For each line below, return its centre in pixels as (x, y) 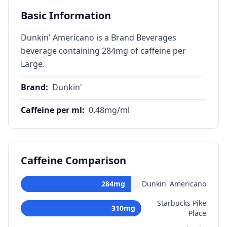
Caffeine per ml (51, 110)
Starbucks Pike (182, 203)
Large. (33, 64)
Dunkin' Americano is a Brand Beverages (99, 37)
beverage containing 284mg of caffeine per (103, 51)
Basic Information (66, 15)
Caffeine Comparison (73, 160)
